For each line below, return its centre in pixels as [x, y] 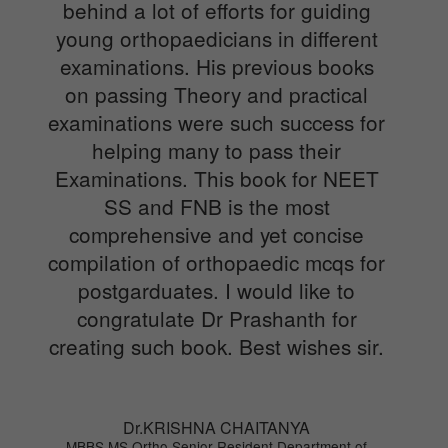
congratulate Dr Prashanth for [216, 317]
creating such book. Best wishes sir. [216, 345]
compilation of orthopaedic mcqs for [216, 261]
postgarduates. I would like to [216, 289]
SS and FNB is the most [216, 205]
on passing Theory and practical [216, 93]
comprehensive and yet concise [216, 233]
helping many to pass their [216, 149]
